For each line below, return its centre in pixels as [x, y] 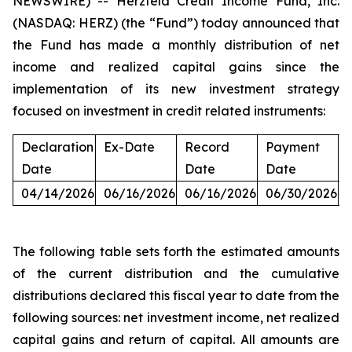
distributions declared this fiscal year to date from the [176, 295]
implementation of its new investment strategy [176, 89]
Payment [293, 147]
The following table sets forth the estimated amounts [176, 251]
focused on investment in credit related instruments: [169, 111]
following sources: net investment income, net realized [176, 317]
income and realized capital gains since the [176, 67]
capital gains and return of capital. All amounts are [176, 339]
